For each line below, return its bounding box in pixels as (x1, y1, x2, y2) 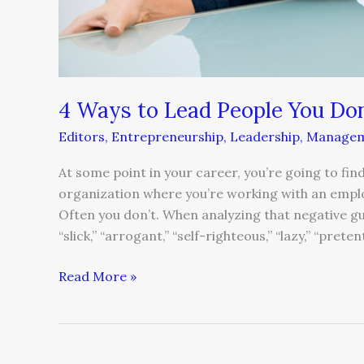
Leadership (230, 128, 300, 145)
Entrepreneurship (111, 128, 223, 145)
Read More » (58, 268, 136, 285)
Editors (58, 128, 105, 145)
